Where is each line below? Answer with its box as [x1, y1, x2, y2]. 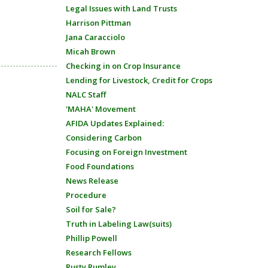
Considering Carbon [65, 132, 142, 143]
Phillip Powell [65, 233, 117, 243]
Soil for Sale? [65, 204, 116, 215]
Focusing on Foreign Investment [65, 147, 187, 157]
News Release [65, 175, 118, 186]
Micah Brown [65, 46, 115, 57]
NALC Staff [65, 89, 106, 100]
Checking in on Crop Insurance [65, 60, 181, 71]
